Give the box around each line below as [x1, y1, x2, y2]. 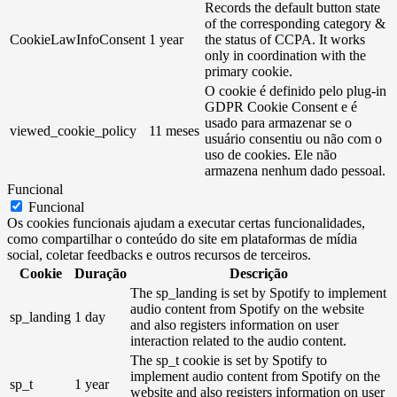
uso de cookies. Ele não [205, 146, 337, 162]
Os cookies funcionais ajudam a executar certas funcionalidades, [7, 214, 365, 230]
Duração [74, 265, 127, 281]
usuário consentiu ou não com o [205, 130, 382, 146]
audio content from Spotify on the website [130, 300, 364, 316]
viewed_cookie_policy [10, 122, 136, 138]
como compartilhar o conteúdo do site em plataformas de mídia [7, 230, 357, 246]
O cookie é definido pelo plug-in [205, 82, 386, 98]
